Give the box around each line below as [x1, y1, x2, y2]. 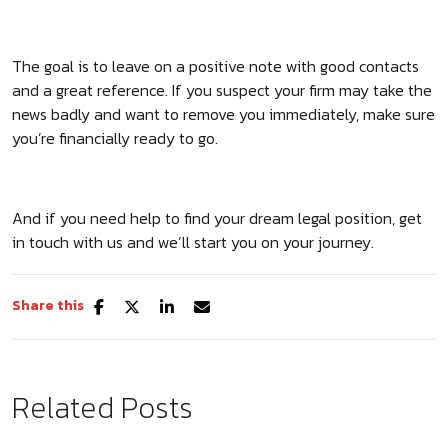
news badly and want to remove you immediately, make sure [12, 102, 435, 127]
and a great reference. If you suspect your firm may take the [12, 78, 432, 103]
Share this [12, 295, 84, 317]
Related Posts [12, 385, 193, 431]
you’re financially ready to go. [12, 126, 218, 151]
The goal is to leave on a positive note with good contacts [12, 54, 419, 79]
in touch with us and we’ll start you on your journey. [12, 230, 374, 255]
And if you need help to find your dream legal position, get [12, 206, 422, 231]
